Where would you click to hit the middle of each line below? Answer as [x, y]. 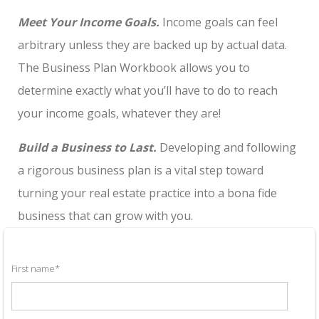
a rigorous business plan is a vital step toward [141, 170]
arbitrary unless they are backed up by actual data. [152, 45]
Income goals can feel [219, 22]
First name [33, 268]
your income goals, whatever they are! [119, 113]
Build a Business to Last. [87, 147]
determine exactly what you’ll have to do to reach [148, 90]
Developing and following [226, 147]
